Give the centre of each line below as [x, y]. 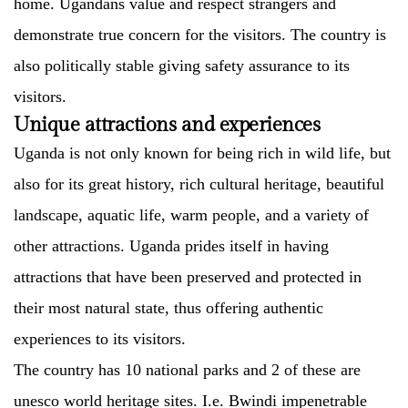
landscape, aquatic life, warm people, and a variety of [191, 215]
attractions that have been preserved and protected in [188, 277]
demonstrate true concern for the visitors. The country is [200, 35]
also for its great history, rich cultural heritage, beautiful [199, 184]
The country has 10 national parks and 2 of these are [187, 370]
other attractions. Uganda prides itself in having [171, 246]
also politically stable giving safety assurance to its [182, 66]
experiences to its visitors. [100, 339]
